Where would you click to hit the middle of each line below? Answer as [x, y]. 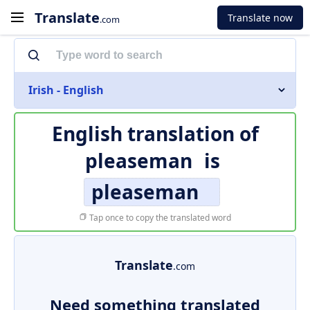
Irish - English [66, 90]
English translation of [155, 134]
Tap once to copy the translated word [159, 218]
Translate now [260, 17]
